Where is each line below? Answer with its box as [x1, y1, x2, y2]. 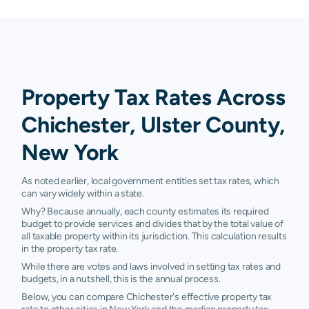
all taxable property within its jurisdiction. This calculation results [21, 230, 287, 241]
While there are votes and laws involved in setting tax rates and [21, 261, 281, 272]
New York [21, 139, 119, 165]
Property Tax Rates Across [21, 84, 286, 110]
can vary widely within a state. [21, 188, 144, 199]
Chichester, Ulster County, [21, 112, 286, 137]
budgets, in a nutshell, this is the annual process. [21, 273, 221, 284]
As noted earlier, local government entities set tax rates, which [21, 175, 279, 186]
